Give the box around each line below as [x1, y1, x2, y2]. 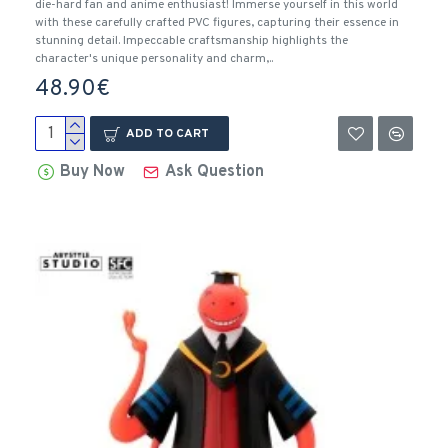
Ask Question [165, 162, 265, 182]
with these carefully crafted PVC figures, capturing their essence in [35, 15, 399, 31]
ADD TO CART [125, 125, 209, 142]
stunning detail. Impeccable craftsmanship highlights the [35, 33, 348, 49]
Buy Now [60, 162, 126, 182]
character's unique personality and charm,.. [35, 51, 273, 67]
